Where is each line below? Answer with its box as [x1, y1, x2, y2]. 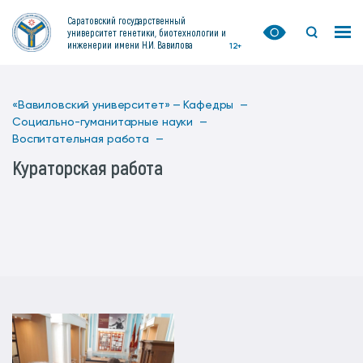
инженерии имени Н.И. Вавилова [67, 38, 193, 50]
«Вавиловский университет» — [12, 100, 181, 111]
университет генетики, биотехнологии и [67, 26, 226, 38]
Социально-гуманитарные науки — [12, 117, 207, 128]
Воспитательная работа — [12, 134, 164, 145]
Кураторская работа [12, 156, 163, 179]
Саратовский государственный [67, 14, 186, 26]
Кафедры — [183, 100, 248, 111]
